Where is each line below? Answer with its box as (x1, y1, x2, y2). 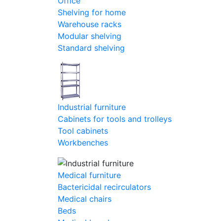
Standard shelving (58, 43, 125, 53)
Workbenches (58, 138, 108, 148)
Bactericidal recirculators (58, 182, 151, 192)
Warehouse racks (58, 19, 121, 30)
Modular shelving (58, 31, 121, 41)
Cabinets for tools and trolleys (58, 114, 172, 124)
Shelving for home (58, 7, 126, 18)
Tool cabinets (58, 126, 108, 136)
